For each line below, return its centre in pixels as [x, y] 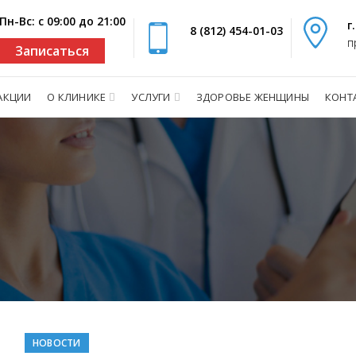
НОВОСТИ [56, 343]
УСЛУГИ [151, 97]
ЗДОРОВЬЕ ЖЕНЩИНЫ [253, 97]
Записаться [52, 51]
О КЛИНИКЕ [77, 97]
